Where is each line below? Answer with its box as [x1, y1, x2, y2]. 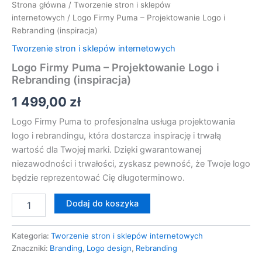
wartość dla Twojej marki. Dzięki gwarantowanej [12, 144, 201, 156]
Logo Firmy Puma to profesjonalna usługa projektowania [12, 116, 235, 127]
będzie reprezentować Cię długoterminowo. [12, 173, 185, 184]
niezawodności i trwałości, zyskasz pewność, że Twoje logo [12, 158, 250, 170]
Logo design [87, 243, 132, 253]
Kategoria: [12, 230, 51, 240]
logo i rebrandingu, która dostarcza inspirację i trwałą [12, 130, 221, 142]
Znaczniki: [12, 243, 50, 253]
